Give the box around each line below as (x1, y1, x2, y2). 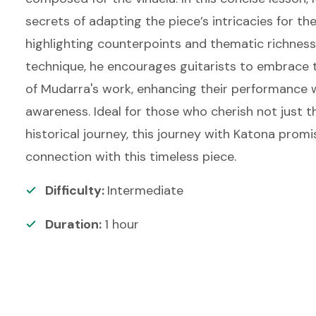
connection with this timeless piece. (25, 148, 236, 165)
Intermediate (107, 182, 183, 199)
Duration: (45, 216, 104, 233)
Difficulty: (45, 182, 107, 199)
